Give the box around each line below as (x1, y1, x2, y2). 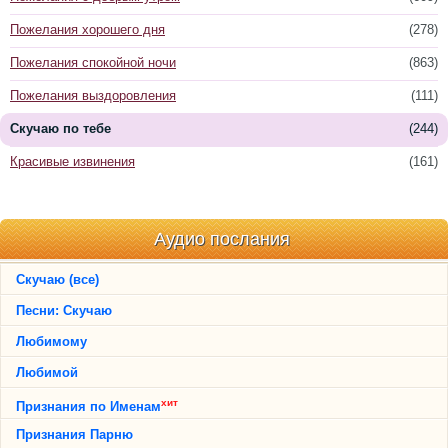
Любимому (16, 334, 87, 349)
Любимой (16, 365, 78, 380)
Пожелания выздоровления (10, 88, 176, 103)
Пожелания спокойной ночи (10, 55, 176, 70)
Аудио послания (153, 229, 290, 249)
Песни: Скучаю (16, 303, 112, 318)
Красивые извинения (10, 154, 135, 169)
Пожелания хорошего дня (10, 22, 165, 37)
